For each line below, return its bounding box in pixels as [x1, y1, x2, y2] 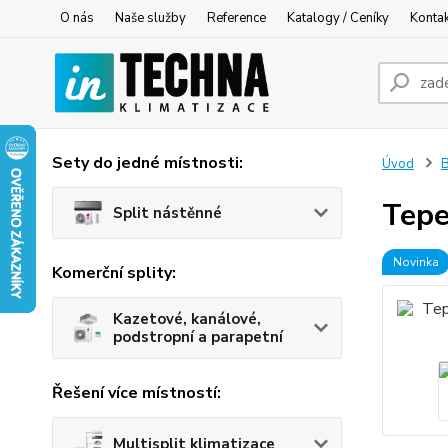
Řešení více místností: [52, 382, 221, 405]
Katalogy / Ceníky [287, 9, 389, 27]
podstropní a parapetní [113, 327, 283, 348]
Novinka [392, 254, 439, 270]
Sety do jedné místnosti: [52, 152, 243, 174]
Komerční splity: [52, 262, 176, 285]
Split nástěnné [113, 203, 222, 224]
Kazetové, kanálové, [113, 309, 261, 330]
